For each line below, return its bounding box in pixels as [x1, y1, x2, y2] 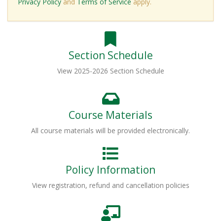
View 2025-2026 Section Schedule [57, 66, 164, 76]
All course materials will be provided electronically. [31, 126, 190, 136]
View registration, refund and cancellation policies [32, 181, 189, 190]
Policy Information [66, 163, 155, 177]
